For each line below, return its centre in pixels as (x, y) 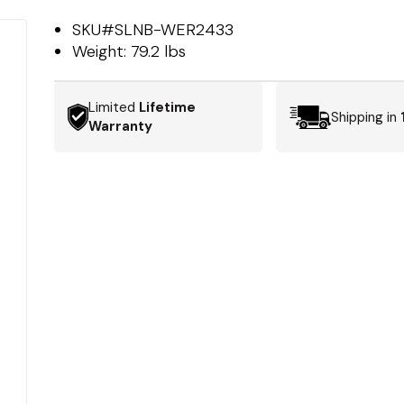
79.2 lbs (159, 51)
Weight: (102, 51)
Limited (114, 107)
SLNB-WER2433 (174, 30)
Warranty (121, 126)
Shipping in (365, 117)
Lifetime (168, 107)
